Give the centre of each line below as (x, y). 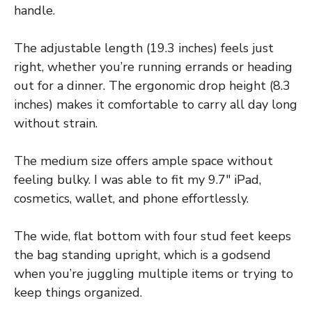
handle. (34, 11)
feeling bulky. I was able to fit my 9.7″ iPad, (138, 180)
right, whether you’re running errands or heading (153, 67)
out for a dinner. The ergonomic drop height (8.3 (152, 86)
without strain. (56, 124)
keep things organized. (78, 293)
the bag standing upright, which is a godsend (142, 255)
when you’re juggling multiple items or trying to (154, 274)
